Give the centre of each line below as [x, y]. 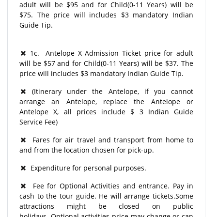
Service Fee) [39, 122]
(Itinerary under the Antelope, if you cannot [110, 91]
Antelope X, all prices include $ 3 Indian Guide [106, 111]
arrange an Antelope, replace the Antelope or [106, 101]
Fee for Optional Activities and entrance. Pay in [110, 186]
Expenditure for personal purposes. [86, 168]
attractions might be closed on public [106, 206]
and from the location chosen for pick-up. [87, 150]
